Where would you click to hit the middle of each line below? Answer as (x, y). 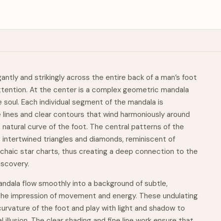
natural (14, 127)
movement (77, 196)
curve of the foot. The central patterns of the (105, 127)
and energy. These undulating (147, 196)
